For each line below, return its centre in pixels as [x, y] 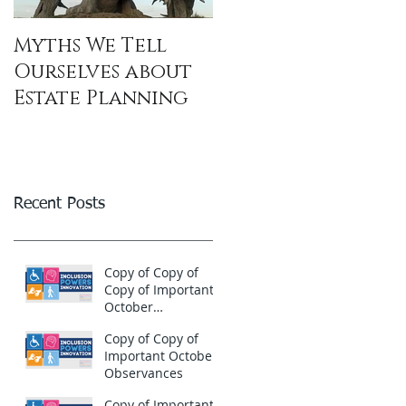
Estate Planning [101, 99]
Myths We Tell [90, 46]
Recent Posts [59, 204]
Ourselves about [103, 72]
